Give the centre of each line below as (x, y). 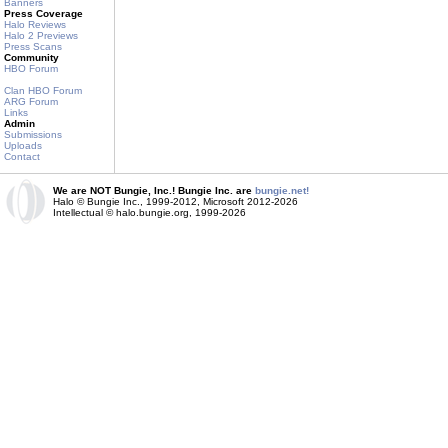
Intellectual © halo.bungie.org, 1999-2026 (149, 212)
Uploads (23, 145)
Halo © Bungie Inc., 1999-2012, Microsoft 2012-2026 (175, 201)
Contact (22, 156)
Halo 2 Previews (41, 35)
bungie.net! (282, 190)
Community (31, 57)
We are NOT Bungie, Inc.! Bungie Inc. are (154, 190)
